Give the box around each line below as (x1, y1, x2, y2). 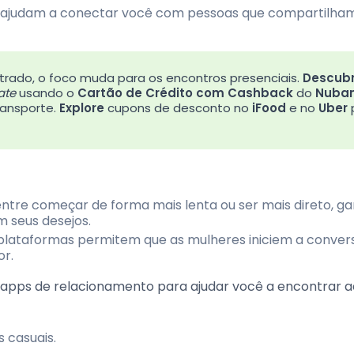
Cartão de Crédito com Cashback (77, 84, 293, 101)
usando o (16, 84, 77, 101)
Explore (59, 99, 104, 116)
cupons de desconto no (104, 99, 252, 116)
